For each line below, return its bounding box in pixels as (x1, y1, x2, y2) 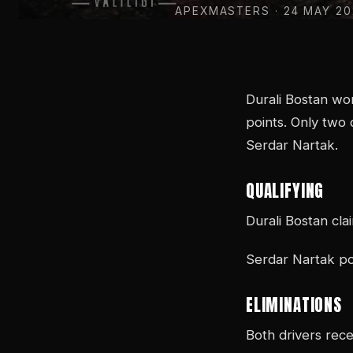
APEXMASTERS (175, 5, 270, 18)
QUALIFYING (246, 179, 325, 204)
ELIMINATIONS (246, 293, 342, 318)
